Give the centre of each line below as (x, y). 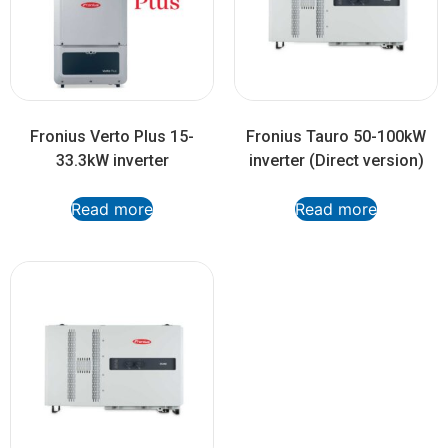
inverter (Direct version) (336, 161)
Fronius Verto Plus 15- (112, 137)
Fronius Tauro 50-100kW (336, 137)
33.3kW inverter (112, 161)
